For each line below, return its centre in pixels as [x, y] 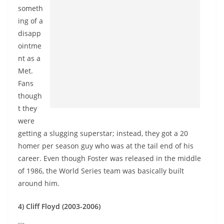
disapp [29, 33]
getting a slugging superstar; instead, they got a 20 [103, 133]
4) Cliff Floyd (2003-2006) [59, 206]
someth [30, 8]
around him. [39, 183]
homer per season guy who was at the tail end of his [106, 146]
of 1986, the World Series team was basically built [101, 171]
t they [27, 108]
